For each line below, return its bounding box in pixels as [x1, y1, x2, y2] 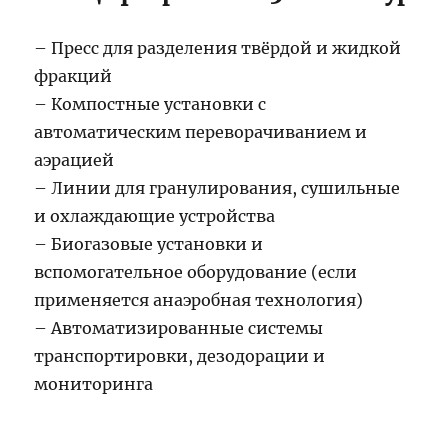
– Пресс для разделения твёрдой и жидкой [34, 38, 402, 59]
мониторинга [34, 374, 154, 395]
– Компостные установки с [34, 94, 267, 115]
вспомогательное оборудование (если [34, 262, 358, 283]
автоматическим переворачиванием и [34, 122, 368, 143]
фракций [34, 66, 113, 87]
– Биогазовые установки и [34, 234, 264, 255]
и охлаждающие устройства [34, 206, 276, 227]
